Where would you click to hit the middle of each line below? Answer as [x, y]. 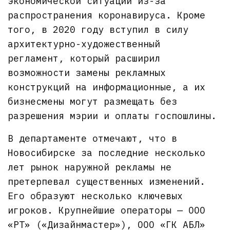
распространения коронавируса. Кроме [107, 15]
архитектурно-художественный [84, 44]
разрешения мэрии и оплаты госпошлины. [112, 116]
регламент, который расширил [84, 58]
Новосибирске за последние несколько [107, 152]
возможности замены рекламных [87, 72]
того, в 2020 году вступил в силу [98, 29]
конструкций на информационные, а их [107, 87]
